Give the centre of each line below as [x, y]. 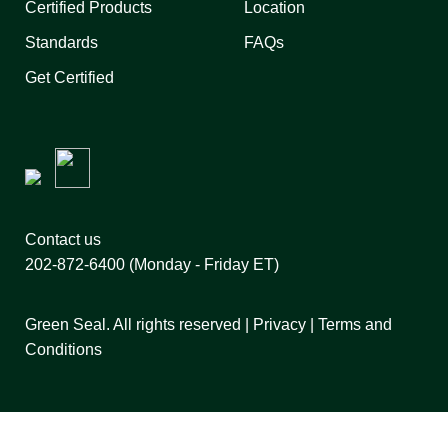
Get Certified [69, 78]
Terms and [355, 325]
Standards [61, 43]
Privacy [279, 325]
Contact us [63, 240]
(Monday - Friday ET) [202, 265]
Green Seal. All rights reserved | [139, 325]
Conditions [63, 350]
